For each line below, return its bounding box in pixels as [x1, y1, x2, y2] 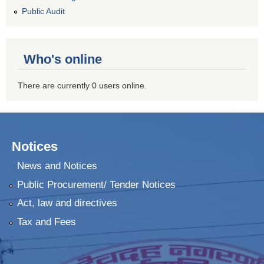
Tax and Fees [16, 216, 76, 227]
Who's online [24, 51, 102, 67]
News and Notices [16, 160, 97, 172]
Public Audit [22, 6, 65, 16]
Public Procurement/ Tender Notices [16, 179, 176, 190]
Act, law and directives [16, 197, 117, 209]
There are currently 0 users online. [18, 80, 147, 90]
